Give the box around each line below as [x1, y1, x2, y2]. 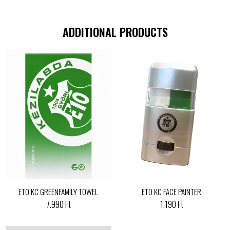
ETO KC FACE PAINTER [142, 186, 202, 198]
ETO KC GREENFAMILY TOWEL [18, 186, 99, 198]
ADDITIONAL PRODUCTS [62, 23, 168, 40]
